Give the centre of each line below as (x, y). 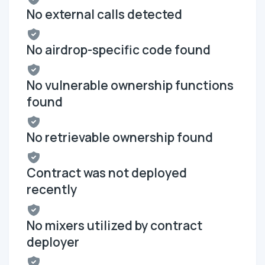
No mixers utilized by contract (114, 225)
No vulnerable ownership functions (130, 85)
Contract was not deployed (107, 173)
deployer (53, 242)
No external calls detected (104, 14)
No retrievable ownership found (120, 138)
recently (52, 190)
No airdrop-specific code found (119, 49)
